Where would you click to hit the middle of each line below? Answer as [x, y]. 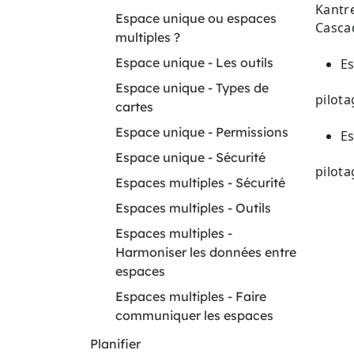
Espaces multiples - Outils [193, 208]
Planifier [115, 344]
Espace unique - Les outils [194, 62]
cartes [134, 107]
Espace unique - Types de [192, 88]
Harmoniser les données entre [206, 252]
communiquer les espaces [194, 315]
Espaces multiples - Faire [191, 296]
